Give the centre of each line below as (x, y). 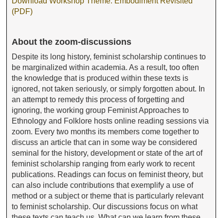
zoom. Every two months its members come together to (106, 131)
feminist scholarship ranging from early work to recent (103, 163)
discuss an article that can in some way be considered (105, 142)
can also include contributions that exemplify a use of (103, 185)
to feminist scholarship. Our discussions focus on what (105, 206)
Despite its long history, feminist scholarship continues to (109, 56)
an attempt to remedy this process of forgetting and (98, 99)
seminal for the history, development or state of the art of (107, 153)
